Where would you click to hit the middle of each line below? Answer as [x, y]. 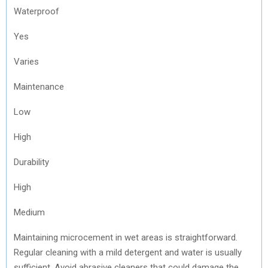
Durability [31, 162]
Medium [29, 212]
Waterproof [36, 11]
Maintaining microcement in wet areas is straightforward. [126, 237]
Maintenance [39, 86]
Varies [26, 61]
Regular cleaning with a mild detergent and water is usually [128, 252]
